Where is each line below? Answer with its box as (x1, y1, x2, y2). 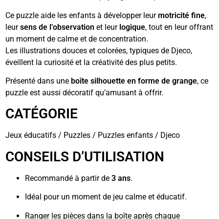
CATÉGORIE (5, 106, 78, 122)
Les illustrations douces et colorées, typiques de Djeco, (5, 45, 193, 55)
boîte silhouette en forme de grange (71, 76, 197, 86)
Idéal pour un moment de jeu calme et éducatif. (25, 192, 187, 202)
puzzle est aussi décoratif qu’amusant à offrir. (5, 88, 164, 97)
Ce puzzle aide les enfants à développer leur (5, 10, 158, 20)
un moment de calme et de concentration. (5, 34, 149, 44)
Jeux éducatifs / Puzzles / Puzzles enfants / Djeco (5, 131, 180, 140)
